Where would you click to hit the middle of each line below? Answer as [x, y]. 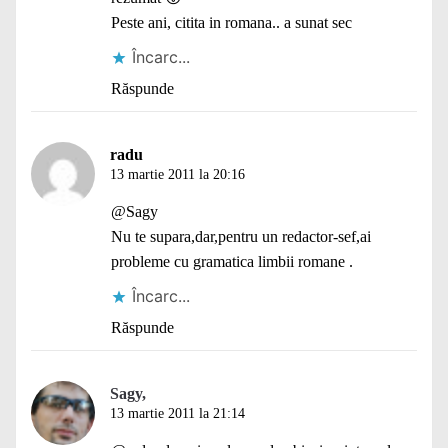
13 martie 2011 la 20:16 [177, 174]
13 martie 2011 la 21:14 [177, 413]
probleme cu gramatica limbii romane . [232, 261]
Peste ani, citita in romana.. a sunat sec [231, 22]
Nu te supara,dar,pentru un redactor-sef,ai [241, 236]
